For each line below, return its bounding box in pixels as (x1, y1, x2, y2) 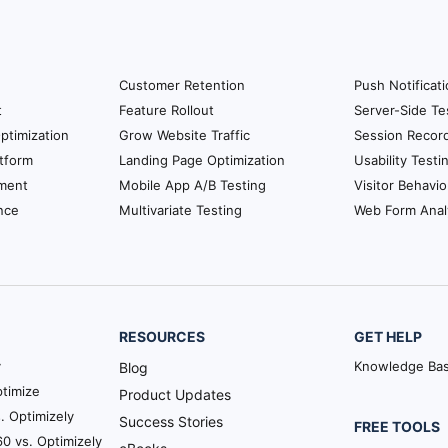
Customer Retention (119, 76, 245, 93)
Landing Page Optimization (119, 151, 285, 168)
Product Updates (119, 385, 232, 403)
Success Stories (119, 412, 224, 430)
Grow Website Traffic (119, 126, 250, 143)
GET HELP (354, 327, 423, 345)
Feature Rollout (119, 101, 214, 118)
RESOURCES (119, 327, 206, 345)
